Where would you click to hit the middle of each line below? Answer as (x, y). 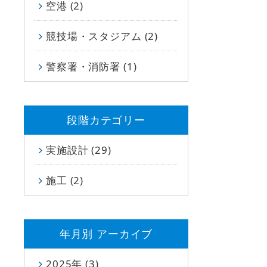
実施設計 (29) (79, 150)
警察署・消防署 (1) (91, 66)
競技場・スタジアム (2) (102, 36)
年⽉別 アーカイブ (106, 233)
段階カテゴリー (106, 119)
